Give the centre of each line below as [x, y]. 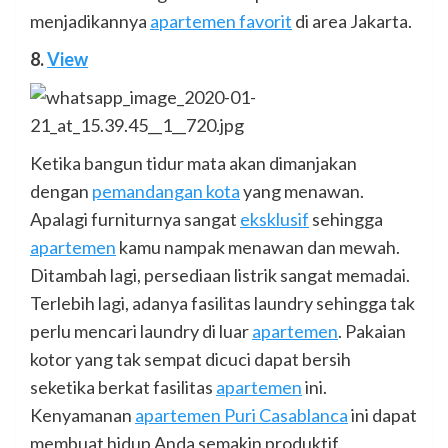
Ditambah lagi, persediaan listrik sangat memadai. [220, 275]
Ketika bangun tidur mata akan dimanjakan [193, 163]
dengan [61, 191]
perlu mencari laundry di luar [141, 331]
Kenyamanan [82, 415]
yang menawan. [302, 191]
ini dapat [382, 415]
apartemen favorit [221, 21]
